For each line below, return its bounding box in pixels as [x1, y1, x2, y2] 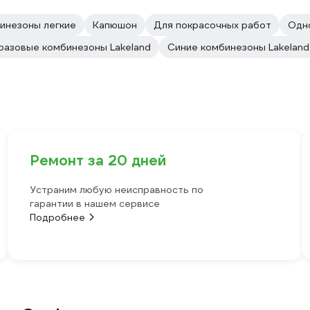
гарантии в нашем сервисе [29, 197, 160, 210]
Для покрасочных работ [154, 19, 271, 31]
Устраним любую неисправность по [29, 183, 203, 196]
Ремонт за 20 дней [29, 152, 166, 170]
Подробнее [29, 211, 85, 224]
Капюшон [93, 19, 137, 31]
